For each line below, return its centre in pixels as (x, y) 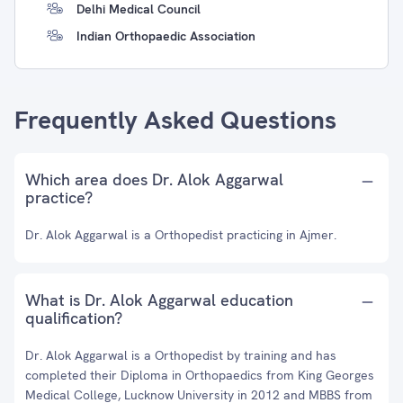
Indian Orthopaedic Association (166, 36)
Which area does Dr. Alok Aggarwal (154, 179)
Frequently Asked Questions (175, 120)
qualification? (74, 318)
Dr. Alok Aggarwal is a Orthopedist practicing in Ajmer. (181, 235)
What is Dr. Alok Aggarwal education (159, 300)
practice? (59, 197)
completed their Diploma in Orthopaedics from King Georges (200, 375)
